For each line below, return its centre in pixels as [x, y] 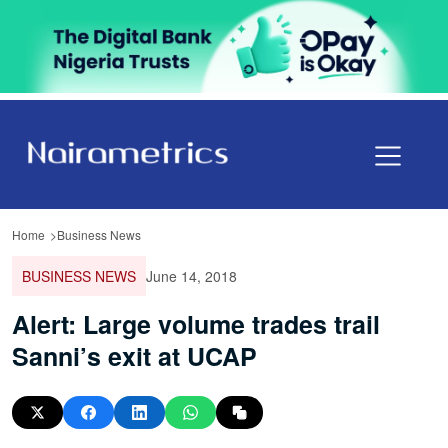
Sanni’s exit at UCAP [134, 355]
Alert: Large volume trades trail [196, 323]
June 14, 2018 [191, 275]
